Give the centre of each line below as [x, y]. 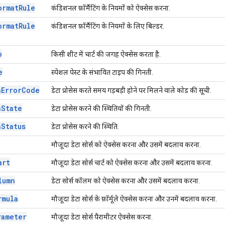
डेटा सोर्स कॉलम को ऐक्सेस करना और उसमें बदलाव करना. [126, 181]
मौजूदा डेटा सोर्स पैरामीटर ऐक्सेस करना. [102, 217]
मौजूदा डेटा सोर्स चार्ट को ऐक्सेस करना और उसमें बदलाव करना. [132, 162]
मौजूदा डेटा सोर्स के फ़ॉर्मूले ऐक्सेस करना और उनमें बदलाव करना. [134, 199]
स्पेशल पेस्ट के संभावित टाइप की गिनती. [102, 72]
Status [13, 126]
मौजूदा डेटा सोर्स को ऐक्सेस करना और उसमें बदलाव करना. [126, 144]
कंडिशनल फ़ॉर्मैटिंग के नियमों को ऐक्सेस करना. [111, 8]
